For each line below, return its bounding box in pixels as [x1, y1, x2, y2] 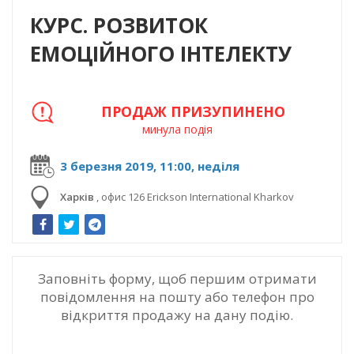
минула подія [141, 122, 213, 137]
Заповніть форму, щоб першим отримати [37, 269, 317, 288]
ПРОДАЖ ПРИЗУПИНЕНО [100, 102, 285, 122]
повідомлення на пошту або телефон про [40, 288, 314, 307]
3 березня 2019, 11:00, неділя [60, 158, 239, 175]
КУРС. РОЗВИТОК [30, 11, 208, 40]
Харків [60, 190, 94, 205]
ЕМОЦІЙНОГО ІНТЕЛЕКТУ [30, 40, 292, 69]
